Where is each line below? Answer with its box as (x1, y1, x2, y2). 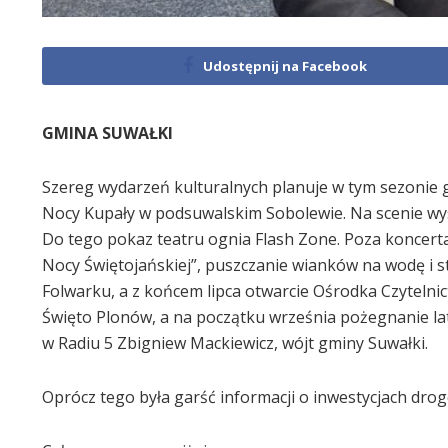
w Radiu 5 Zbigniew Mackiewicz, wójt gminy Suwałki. (42, 331, 428, 354)
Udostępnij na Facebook (203, 56, 368, 75)
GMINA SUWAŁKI (42, 121, 173, 144)
